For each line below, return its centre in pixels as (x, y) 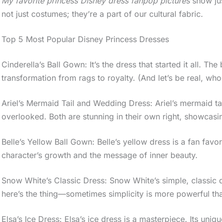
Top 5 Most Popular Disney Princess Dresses (85, 39)
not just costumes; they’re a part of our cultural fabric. (103, 14)
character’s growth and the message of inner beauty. (100, 155)
